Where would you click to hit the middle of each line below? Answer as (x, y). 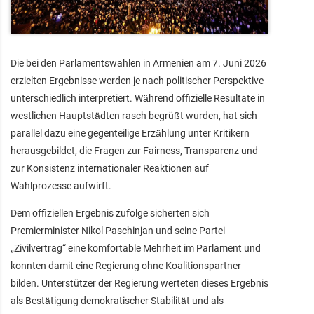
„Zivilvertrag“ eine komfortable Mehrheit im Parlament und (136, 248)
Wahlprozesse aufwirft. (61, 186)
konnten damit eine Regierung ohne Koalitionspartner (126, 266)
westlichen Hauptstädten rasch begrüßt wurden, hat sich (134, 116)
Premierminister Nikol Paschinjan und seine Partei (118, 231)
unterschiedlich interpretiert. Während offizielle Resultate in (138, 98)
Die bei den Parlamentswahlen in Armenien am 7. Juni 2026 (138, 63)
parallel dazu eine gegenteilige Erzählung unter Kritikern (130, 134)
